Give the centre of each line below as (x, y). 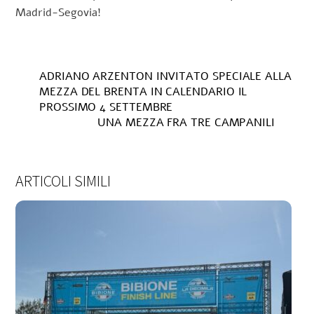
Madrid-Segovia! (59, 12)
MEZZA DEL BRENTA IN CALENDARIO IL (143, 92)
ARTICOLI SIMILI (63, 181)
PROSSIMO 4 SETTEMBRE (106, 108)
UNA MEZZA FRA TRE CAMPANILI (186, 123)
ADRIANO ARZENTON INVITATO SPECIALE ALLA (165, 77)
